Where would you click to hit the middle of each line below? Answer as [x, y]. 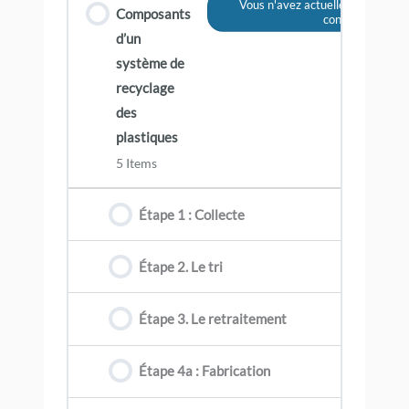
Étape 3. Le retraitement [213, 319]
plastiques [147, 137]
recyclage [145, 88]
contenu [345, 19]
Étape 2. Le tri [181, 267]
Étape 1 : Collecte [192, 215]
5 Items [136, 163]
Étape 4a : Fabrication [205, 372]
